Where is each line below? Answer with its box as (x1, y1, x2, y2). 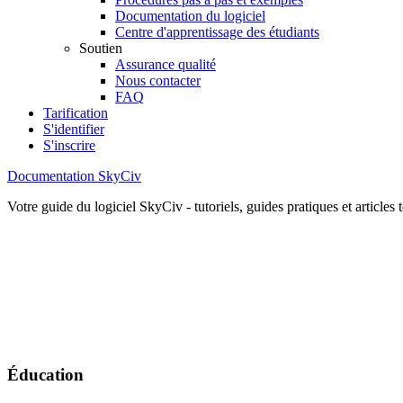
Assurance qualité (115, 57, 216, 72)
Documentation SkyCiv (7, 168, 141, 184)
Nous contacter (115, 73, 201, 88)
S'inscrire (43, 138, 95, 153)
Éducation (7, 364, 84, 384)
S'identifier (43, 121, 104, 137)
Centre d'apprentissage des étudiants (115, 24, 319, 40)
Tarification (43, 105, 108, 121)
